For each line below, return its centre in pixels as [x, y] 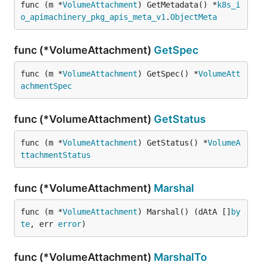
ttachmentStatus [56, 155]
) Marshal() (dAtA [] [184, 212]
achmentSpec [46, 86]
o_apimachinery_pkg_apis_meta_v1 [93, 17]
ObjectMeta [194, 17]
